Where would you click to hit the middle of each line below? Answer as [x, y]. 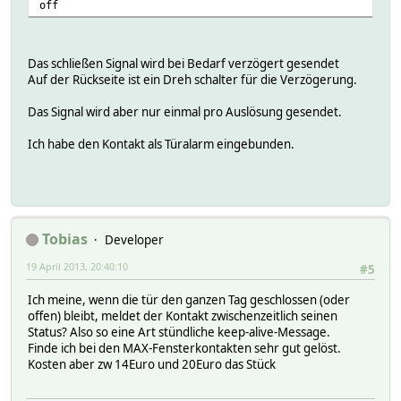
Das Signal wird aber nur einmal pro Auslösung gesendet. [185, 112]
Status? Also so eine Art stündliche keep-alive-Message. [179, 332]
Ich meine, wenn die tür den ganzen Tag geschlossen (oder [189, 299]
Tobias [65, 239]
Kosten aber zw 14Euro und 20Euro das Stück [152, 364]
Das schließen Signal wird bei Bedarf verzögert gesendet [183, 64]
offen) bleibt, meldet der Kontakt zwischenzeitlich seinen [183, 316]
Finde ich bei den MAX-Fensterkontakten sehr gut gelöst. [184, 348]
